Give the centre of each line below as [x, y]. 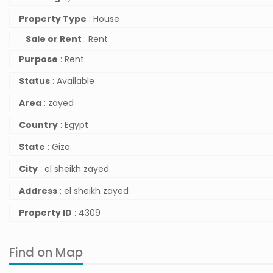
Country [38, 125]
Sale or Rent [54, 39]
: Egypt [73, 125]
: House [103, 19]
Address [38, 191]
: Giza [58, 147]
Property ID [45, 213]
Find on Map [46, 252]
